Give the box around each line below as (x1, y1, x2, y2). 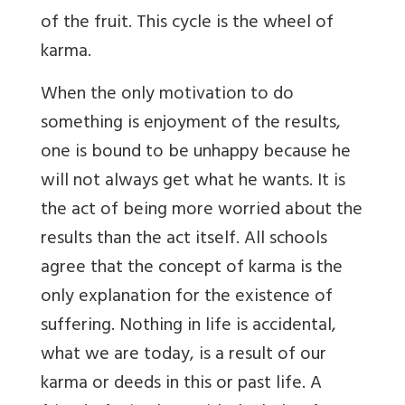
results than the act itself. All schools (41, 223, 327, 258)
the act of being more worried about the (41, 194, 363, 229)
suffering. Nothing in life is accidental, (41, 310, 336, 344)
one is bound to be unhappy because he (41, 137, 351, 171)
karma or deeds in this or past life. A (41, 368, 322, 402)
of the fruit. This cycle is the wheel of (41, 7, 334, 42)
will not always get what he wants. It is (41, 165, 345, 200)
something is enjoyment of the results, (41, 108, 341, 142)
